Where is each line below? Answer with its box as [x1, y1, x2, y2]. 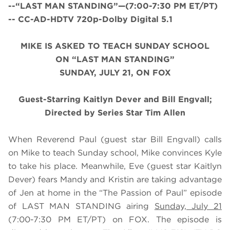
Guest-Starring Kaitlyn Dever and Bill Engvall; [18, 94, 212, 105]
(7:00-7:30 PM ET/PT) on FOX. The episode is [8, 215, 222, 225]
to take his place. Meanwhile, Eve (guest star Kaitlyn [8, 161, 222, 171]
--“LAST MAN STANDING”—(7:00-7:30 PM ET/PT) [8, 1, 218, 11]
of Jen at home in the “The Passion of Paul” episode [8, 188, 222, 198]
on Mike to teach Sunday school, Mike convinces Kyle [8, 148, 222, 158]
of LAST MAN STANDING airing [8, 201, 155, 212]
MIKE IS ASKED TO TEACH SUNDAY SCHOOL [21, 41, 209, 51]
